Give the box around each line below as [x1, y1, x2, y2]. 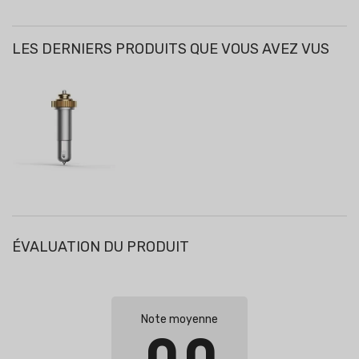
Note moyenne [141, 313, 218, 327]
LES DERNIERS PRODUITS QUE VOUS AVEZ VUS [12, 40, 329, 58]
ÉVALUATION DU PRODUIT [12, 238, 189, 256]
